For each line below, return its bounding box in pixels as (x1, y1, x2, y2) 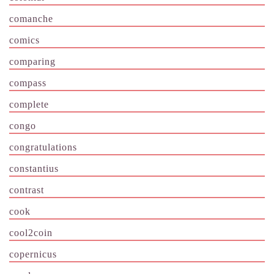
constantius (9, 163, 59, 174)
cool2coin (9, 227, 53, 238)
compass (9, 77, 46, 88)
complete (9, 98, 49, 109)
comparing (9, 56, 56, 67)
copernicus (9, 248, 57, 259)
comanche (9, 13, 53, 24)
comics (9, 34, 40, 45)
